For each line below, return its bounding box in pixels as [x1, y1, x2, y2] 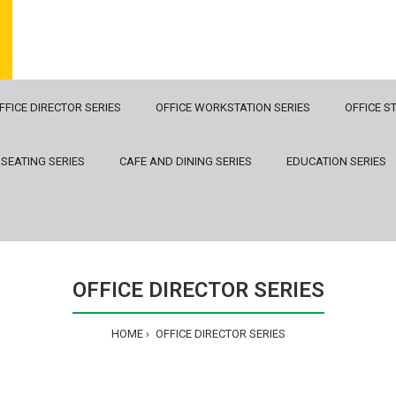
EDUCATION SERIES [286, 155, 386, 168]
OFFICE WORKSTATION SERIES [156, 101, 310, 114]
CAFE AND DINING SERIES [119, 155, 252, 168]
